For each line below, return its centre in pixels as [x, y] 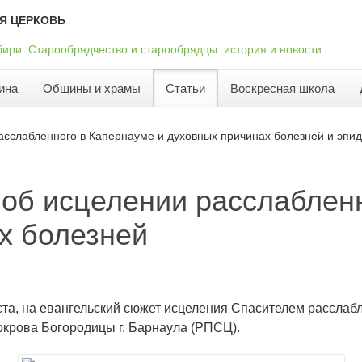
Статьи [185, 89]
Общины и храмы [92, 89]
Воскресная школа [282, 89]
